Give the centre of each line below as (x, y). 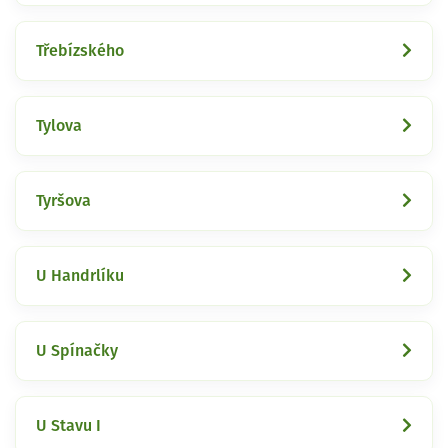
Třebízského (80, 50)
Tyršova (63, 200)
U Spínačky (77, 350)
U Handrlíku (80, 275)
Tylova (59, 125)
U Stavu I (68, 425)
